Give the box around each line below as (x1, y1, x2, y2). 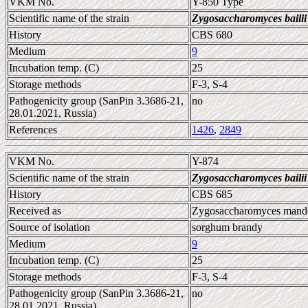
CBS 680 (192, 29, 232, 41)
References (9, 124, 57, 135)
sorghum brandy (192, 221, 263, 233)
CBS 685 (192, 188, 232, 200)
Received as (9, 205, 61, 217)
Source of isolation (9, 221, 90, 233)
